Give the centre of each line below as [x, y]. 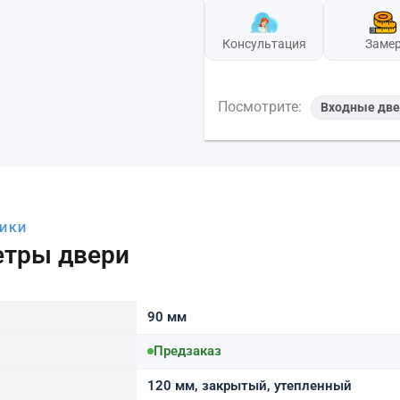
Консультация [264, 43]
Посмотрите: [262, 107]
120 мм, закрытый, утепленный [250, 385]
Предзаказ [187, 350]
